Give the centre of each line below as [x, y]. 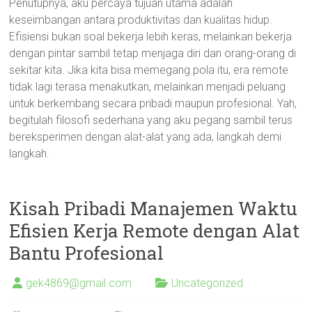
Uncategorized [208, 283]
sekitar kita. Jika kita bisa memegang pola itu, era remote [149, 70]
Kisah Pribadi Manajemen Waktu [154, 208]
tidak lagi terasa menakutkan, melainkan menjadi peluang [148, 87]
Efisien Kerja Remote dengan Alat [155, 231]
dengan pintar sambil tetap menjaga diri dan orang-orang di [153, 53]
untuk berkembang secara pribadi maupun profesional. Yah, [153, 103]
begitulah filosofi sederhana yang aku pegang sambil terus [151, 120]
